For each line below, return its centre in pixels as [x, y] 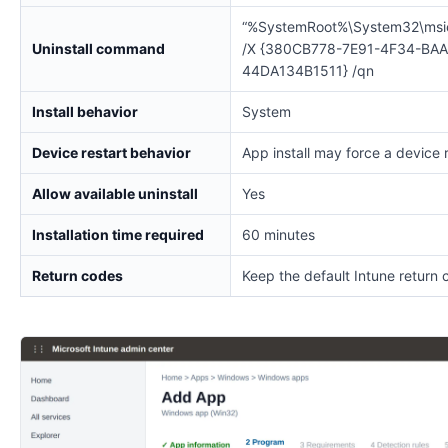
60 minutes [278, 234]
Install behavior [85, 111]
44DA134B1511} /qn [308, 70]
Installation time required [118, 234]
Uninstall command [98, 48]
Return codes [77, 275]
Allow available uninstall [115, 193]
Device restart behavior [111, 152]
